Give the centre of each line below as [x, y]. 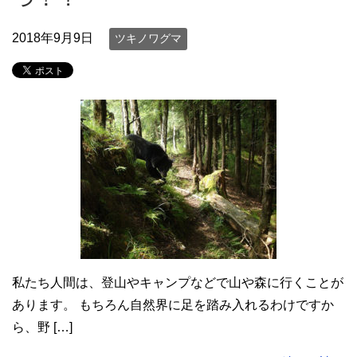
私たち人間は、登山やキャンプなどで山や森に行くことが [178, 282]
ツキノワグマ [148, 39]
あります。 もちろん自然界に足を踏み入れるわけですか [173, 304]
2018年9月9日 [53, 38]
